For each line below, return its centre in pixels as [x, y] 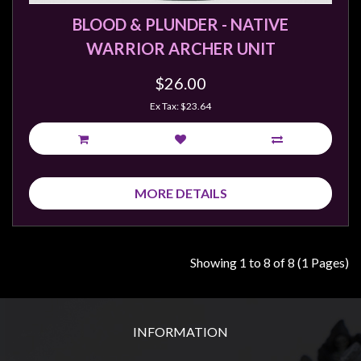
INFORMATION [180, 332]
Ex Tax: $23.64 [180, 106]
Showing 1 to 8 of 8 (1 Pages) [270, 262]
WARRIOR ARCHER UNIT [180, 48]
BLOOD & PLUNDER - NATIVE [180, 24]
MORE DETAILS [180, 193]
